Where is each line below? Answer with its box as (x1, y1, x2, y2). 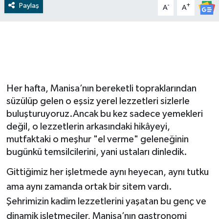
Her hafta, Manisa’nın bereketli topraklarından (6, 84, 197, 93)
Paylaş (19, 1, 39, 9)
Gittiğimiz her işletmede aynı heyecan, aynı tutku (6, 167, 209, 177)
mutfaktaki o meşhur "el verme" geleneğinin (6, 134, 189, 144)
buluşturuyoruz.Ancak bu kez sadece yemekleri (6, 109, 203, 119)
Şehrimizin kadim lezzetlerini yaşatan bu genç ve (6, 196, 206, 206)
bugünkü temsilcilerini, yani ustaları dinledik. (6, 147, 187, 157)
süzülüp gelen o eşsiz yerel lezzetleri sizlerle (6, 96, 190, 106)
